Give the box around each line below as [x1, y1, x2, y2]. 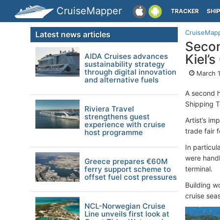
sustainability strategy [84, 59, 165, 69]
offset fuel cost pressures [84, 172, 177, 182]
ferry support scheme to [84, 165, 171, 174]
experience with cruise [84, 120, 165, 129]
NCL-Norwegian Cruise [84, 201, 165, 211]
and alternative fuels [84, 75, 159, 84]
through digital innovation [84, 67, 176, 77]
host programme [84, 128, 143, 137]
